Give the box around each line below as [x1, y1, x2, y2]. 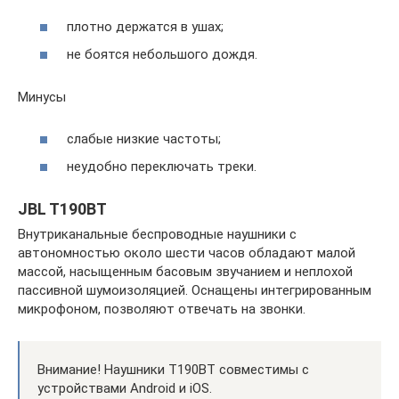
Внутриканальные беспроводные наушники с [18, 226, 297, 242]
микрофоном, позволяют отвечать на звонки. [18, 301, 305, 317]
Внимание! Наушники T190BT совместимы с [37, 362, 309, 378]
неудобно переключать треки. [67, 159, 256, 175]
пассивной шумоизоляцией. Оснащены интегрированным [18, 282, 371, 298]
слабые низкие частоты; [67, 130, 221, 147]
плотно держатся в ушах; [67, 18, 224, 35]
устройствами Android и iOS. [37, 380, 212, 396]
